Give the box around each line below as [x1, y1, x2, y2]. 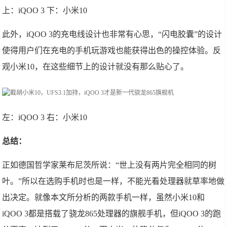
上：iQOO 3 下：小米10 [2, 6, 88, 15]
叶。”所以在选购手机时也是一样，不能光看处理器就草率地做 [2, 177, 225, 185]
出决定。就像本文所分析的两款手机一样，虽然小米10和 [2, 193, 205, 202]
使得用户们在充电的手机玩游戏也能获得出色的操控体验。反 [2, 46, 221, 55]
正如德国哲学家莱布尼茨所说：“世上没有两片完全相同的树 [2, 161, 217, 169]
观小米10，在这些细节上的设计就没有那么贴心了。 [2, 62, 189, 71]
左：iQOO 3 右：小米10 [2, 113, 88, 122]
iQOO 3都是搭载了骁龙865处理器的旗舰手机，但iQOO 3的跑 [2, 209, 221, 218]
